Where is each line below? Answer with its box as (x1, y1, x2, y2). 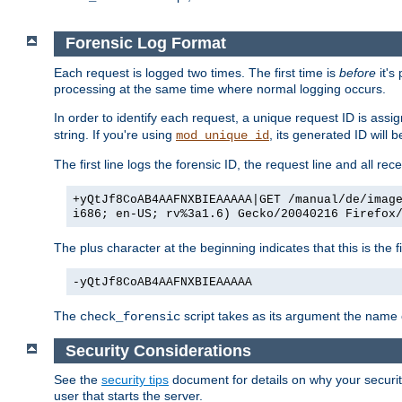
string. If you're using (54, 127, 176, 142)
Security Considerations (65, 341, 251, 360)
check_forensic (80, 309, 180, 324)
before (339, 65, 376, 80)
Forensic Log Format (65, 34, 226, 53)
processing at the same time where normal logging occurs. (54, 81, 386, 96)
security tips (101, 372, 169, 388)
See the (54, 372, 101, 388)
